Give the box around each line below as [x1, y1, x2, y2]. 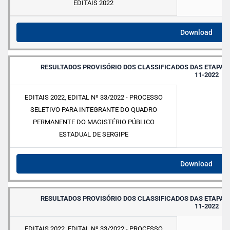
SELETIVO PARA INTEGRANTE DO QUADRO [30, 106, 157, 114]
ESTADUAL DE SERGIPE [59, 130, 128, 139]
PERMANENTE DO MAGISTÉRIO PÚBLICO [32, 118, 155, 126]
